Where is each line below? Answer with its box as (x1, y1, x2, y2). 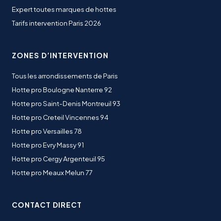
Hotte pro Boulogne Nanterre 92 (12, 85, 112, 94)
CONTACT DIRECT (12, 200, 82, 209)
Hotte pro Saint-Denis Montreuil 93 (12, 99, 120, 108)
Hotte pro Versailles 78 (12, 127, 82, 135)
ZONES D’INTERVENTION (12, 51, 109, 60)
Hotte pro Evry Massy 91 (12, 141, 84, 149)
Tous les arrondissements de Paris (12, 72, 118, 80)
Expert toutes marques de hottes (12, 5, 116, 13)
